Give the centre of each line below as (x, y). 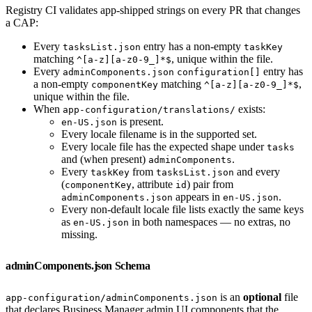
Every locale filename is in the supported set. (159, 134)
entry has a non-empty (192, 46)
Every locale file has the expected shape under (164, 146)
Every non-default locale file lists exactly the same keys (182, 209)
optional (262, 297)
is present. (140, 121)
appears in (198, 196)
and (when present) (105, 159)
